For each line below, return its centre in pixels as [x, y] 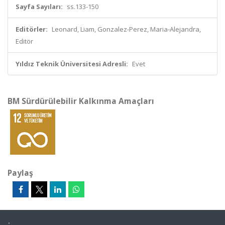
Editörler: [32, 29]
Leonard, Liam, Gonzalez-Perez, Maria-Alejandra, [126, 29]
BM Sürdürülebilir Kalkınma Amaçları [81, 101]
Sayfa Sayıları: [39, 7]
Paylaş [20, 173]
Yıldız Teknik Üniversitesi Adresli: [72, 64]
